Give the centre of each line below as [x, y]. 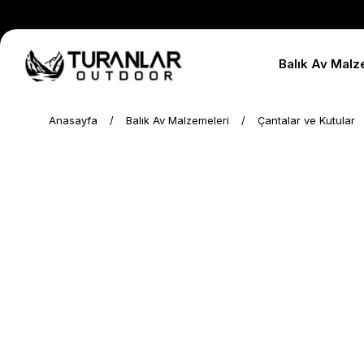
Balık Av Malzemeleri [178, 120]
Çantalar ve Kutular [306, 120]
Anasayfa [73, 120]
